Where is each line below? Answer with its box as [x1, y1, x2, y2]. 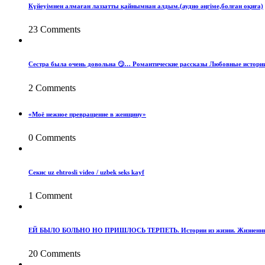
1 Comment [28, 190, 72, 201]
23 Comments [28, 24, 80, 34]
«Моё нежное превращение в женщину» [28, 110, 146, 118]
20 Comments [28, 248, 80, 258]
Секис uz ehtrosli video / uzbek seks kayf [28, 168, 144, 176]
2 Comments [28, 82, 76, 93]
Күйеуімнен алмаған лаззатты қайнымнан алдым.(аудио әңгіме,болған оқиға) [28, 2, 263, 9]
